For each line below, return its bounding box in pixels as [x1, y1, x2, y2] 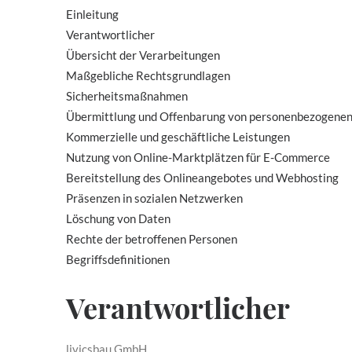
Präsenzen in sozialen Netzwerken [66, 191, 243, 205]
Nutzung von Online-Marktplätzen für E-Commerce [66, 150, 330, 164]
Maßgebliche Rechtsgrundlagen [66, 68, 230, 82]
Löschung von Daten [66, 211, 170, 225]
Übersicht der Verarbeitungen [66, 48, 220, 62]
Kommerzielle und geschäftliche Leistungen [66, 130, 290, 144]
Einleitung [66, 7, 119, 21]
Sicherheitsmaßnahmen [66, 89, 188, 103]
